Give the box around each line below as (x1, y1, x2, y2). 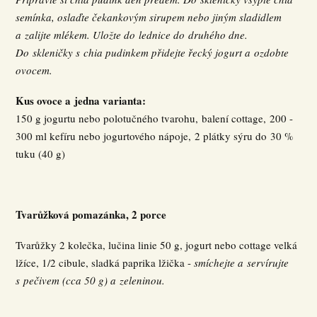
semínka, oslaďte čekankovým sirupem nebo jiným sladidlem (16, 10, 282, 24)
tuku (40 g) (16, 146, 66, 161)
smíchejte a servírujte (194, 255, 289, 270)
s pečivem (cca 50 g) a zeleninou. (16, 273, 166, 287)
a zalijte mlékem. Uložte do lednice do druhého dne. (16, 28, 248, 42)
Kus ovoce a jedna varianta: (16, 93, 146, 108)
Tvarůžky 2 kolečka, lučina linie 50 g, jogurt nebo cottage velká (16, 238, 298, 252)
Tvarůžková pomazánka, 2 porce (16, 207, 167, 222)
